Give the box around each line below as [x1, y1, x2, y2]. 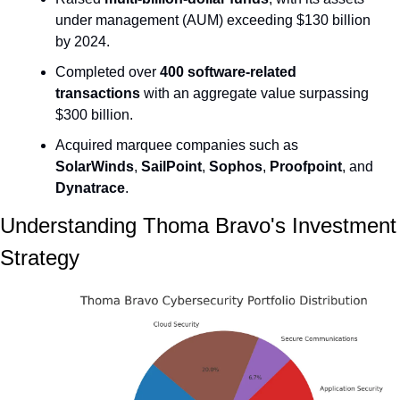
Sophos [209, 159, 262, 175]
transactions [55, 86, 140, 102]
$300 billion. [55, 107, 133, 123]
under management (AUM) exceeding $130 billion [55, 12, 371, 29]
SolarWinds [55, 159, 134, 175]
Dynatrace [55, 180, 125, 196]
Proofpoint [270, 159, 342, 175]
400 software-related [160, 64, 296, 80]
